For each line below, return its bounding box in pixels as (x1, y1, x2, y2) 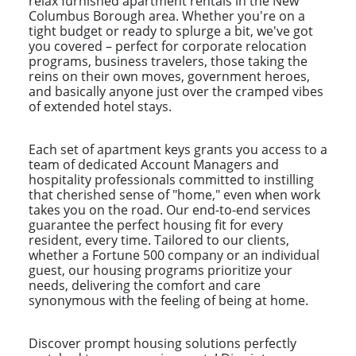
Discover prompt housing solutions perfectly (29, 334, 296, 352)
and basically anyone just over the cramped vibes (29, 82, 323, 100)
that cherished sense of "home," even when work (29, 185, 320, 203)
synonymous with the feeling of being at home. (29, 291, 308, 309)
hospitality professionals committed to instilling (29, 170, 314, 188)
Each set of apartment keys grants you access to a (29, 140, 327, 158)
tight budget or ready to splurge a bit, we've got (29, 21, 313, 40)
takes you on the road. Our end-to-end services (29, 200, 311, 219)
